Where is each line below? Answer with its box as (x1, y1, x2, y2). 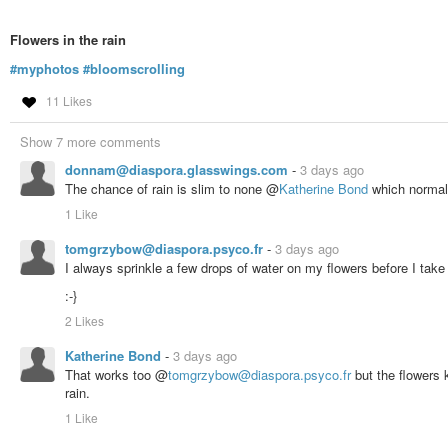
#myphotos (10, 58, 79, 78)
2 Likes (65, 312, 104, 330)
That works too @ (65, 365, 168, 385)
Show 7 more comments (20, 131, 161, 151)
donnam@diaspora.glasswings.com (65, 159, 292, 179)
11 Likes (45, 91, 92, 109)
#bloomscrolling (83, 58, 185, 78)
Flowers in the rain (10, 30, 126, 50)
